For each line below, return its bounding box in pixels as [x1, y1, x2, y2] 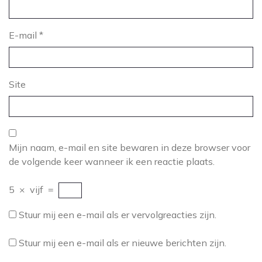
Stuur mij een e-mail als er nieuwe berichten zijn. [19, 237, 226, 249]
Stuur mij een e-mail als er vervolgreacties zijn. [19, 209, 216, 220]
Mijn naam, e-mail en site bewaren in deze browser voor [9, 142, 250, 153]
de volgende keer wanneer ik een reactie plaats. [9, 156, 215, 167]
